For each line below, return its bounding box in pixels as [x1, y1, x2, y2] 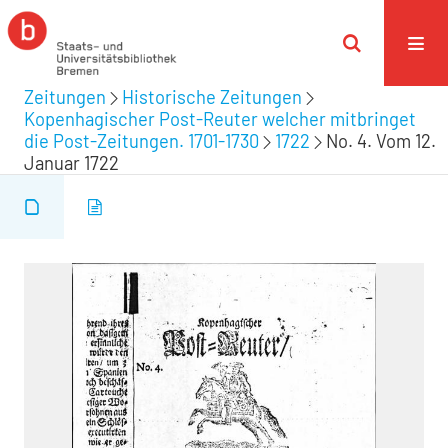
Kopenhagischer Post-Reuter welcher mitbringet [24, 108, 416, 130]
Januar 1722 [24, 152, 119, 174]
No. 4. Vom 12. [326, 130, 436, 152]
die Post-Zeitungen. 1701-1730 [24, 130, 259, 152]
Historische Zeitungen [122, 86, 302, 108]
